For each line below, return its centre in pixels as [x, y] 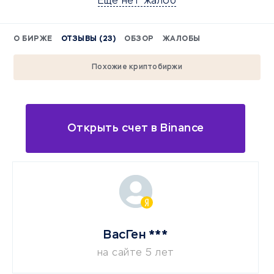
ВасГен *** [136, 235]
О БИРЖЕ [33, 39]
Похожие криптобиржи [137, 67]
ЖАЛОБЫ [181, 39]
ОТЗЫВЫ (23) [88, 39]
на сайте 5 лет [135, 253]
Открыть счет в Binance [135, 128]
